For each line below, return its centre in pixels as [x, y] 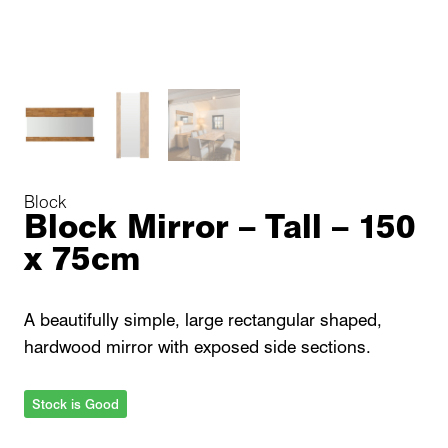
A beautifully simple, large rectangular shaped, [203, 319]
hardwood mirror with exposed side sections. [197, 346]
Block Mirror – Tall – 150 [219, 226]
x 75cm [82, 258]
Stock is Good [75, 404]
